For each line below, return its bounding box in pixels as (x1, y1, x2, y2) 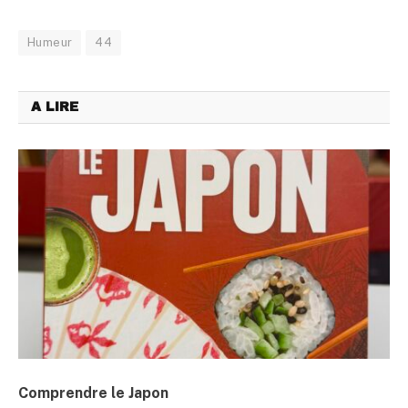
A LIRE (31, 100, 78, 115)
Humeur (27, 36, 73, 50)
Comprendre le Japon (18, 383, 168, 402)
